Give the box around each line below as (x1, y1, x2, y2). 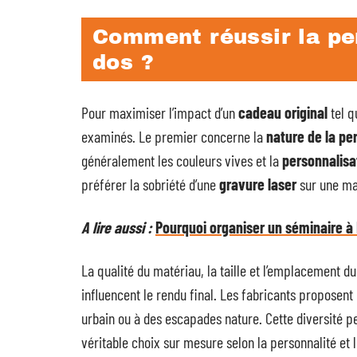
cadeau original (238, 103, 328, 122)
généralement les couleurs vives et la (81, 151, 282, 170)
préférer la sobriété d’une (81, 175, 219, 194)
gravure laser (219, 175, 296, 194)
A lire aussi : (81, 218, 152, 237)
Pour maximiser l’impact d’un (81, 103, 238, 122)
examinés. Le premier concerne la (81, 127, 266, 146)
